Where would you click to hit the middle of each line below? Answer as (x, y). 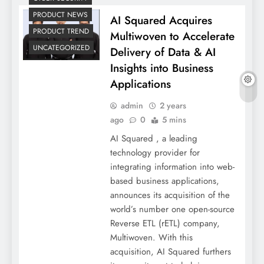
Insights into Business (161, 68)
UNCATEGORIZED (61, 48)
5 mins (174, 119)
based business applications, (164, 181)
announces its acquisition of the (170, 195)
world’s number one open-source (172, 209)
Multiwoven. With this (151, 237)
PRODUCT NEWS (60, 15)
